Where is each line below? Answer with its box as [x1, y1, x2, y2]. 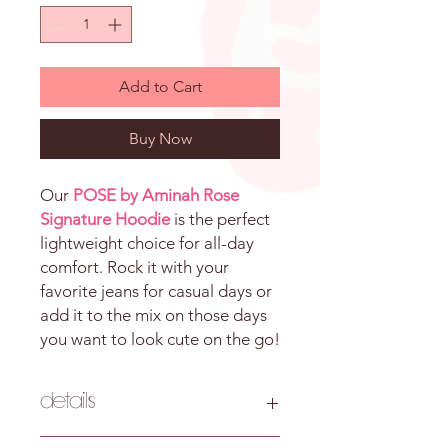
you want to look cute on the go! [40, 328, 280, 349]
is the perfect [170, 208, 270, 229]
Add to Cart [118, 76, 202, 96]
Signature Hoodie [40, 208, 170, 229]
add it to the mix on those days [40, 304, 267, 325]
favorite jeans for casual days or [40, 280, 272, 301]
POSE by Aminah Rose [73, 184, 239, 205]
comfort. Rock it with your [40, 256, 229, 277]
